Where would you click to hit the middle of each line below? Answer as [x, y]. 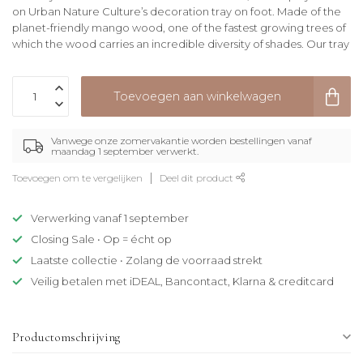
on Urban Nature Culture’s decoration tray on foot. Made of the [177, 12]
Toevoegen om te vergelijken [77, 179]
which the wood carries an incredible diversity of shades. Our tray [181, 44]
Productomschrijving [66, 337]
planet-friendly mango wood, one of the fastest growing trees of [179, 28]
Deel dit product [198, 179]
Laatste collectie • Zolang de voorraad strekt [147, 261]
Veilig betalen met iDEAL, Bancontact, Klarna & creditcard [182, 282]
